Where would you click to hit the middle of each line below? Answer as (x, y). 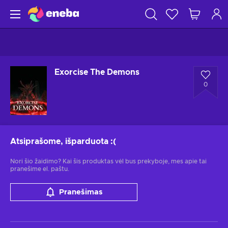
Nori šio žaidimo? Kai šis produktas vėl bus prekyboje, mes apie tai (108, 161)
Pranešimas (81, 192)
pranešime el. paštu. (40, 169)
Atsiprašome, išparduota (59, 141)
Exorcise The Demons (97, 72)
